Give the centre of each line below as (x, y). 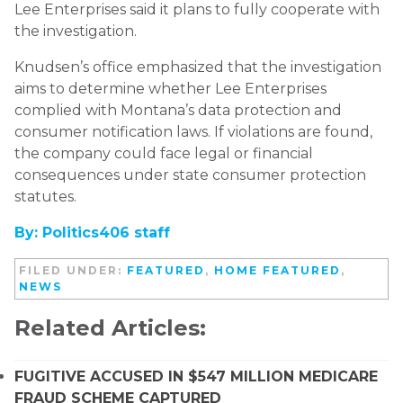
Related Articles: (110, 327)
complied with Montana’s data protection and (178, 110)
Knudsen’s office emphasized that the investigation (198, 67)
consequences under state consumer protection (190, 175)
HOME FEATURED (278, 270)
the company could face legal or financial (164, 153)
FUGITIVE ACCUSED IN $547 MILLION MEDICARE (196, 376)
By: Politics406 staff (92, 232)
